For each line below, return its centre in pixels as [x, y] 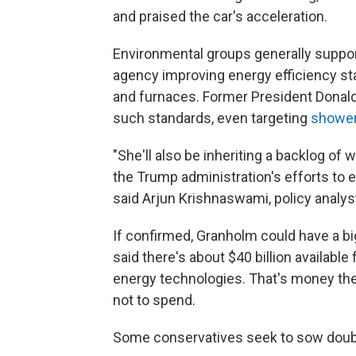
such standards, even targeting [212, 118]
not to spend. [154, 300]
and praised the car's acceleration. [220, 16]
